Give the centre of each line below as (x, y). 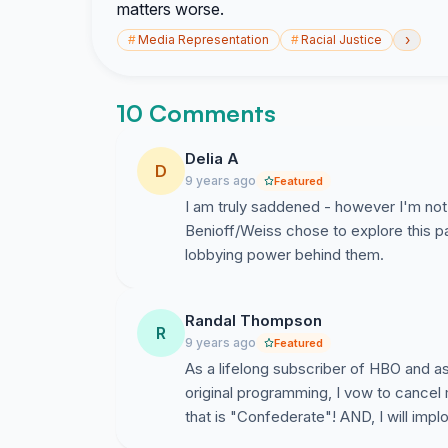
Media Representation (203, 39)
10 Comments (196, 113)
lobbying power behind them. (284, 254)
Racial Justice (341, 39)
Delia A (212, 158)
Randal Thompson (253, 320)
